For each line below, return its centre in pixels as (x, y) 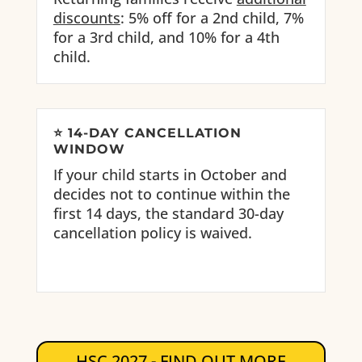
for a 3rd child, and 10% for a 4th (166, 38)
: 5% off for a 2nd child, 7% (212, 18)
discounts (86, 18)
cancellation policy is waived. (152, 233)
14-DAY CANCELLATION (154, 133)
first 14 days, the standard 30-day (168, 214)
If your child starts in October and (170, 175)
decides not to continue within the (171, 194)
